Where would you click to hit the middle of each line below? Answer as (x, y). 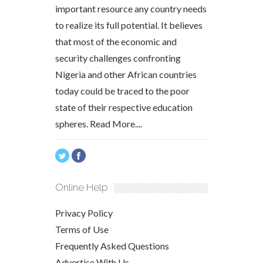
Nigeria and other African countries (126, 74)
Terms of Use (82, 229)
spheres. (73, 124)
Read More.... (116, 124)
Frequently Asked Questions (112, 246)
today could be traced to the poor (122, 91)
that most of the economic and (116, 41)
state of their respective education (124, 107)
